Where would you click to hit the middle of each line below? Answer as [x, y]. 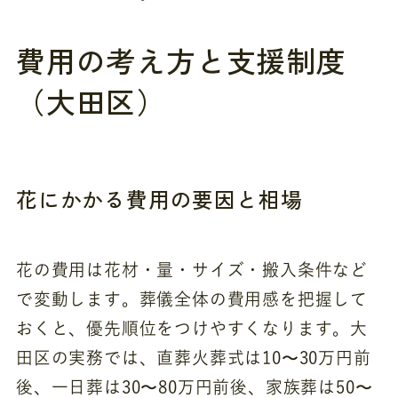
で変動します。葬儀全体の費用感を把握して [192, 298]
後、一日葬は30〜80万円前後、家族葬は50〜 [194, 386]
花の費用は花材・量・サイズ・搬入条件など [192, 269]
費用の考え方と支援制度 [181, 60]
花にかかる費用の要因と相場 [159, 199]
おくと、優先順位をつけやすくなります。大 [192, 328]
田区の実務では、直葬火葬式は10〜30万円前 [193, 357]
